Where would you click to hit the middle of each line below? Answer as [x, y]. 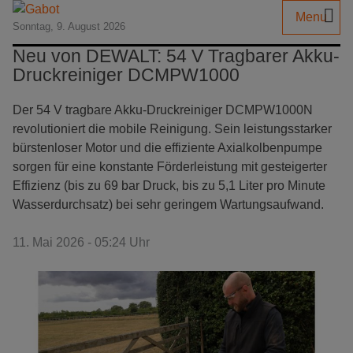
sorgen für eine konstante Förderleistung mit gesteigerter [170, 167]
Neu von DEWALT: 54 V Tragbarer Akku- [176, 56]
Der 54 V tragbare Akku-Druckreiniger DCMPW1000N [163, 110]
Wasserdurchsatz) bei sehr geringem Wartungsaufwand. [168, 204]
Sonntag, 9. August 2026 [69, 26]
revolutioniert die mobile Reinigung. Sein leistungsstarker [172, 129]
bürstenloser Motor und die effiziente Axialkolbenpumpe [167, 148]
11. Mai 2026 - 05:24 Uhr [81, 242]
